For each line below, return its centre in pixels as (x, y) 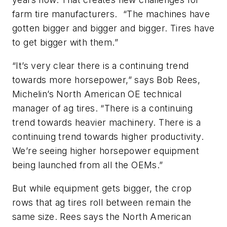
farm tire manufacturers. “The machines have (111, 14)
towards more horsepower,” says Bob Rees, (106, 80)
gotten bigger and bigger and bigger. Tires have (113, 28)
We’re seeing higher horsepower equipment (106, 150)
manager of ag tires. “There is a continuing (103, 108)
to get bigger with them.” (65, 43)
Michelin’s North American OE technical (97, 94)
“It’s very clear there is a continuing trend (101, 65)
